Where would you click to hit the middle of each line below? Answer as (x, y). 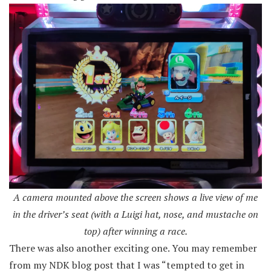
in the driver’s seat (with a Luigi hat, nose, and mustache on (135, 214)
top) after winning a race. (135, 231)
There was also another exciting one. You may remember (133, 248)
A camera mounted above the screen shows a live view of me (135, 197)
